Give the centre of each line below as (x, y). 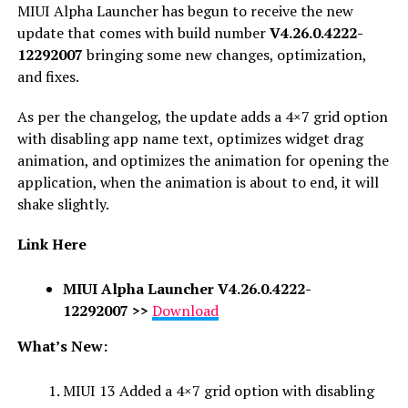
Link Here (51, 244)
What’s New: (62, 346)
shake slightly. (63, 204)
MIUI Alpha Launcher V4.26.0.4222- (187, 288)
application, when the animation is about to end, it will (198, 182)
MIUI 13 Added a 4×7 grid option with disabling (218, 390)
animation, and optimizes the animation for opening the (203, 160)
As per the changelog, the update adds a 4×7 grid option (202, 116)
